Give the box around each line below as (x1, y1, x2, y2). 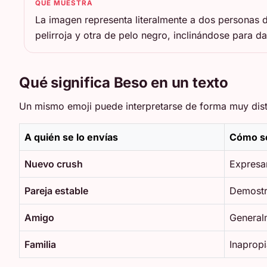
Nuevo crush (24, 158, 83, 170)
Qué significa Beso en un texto (19, 74, 228, 92)
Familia (24, 238, 56, 251)
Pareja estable (24, 185, 88, 197)
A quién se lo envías (24, 131, 118, 144)
